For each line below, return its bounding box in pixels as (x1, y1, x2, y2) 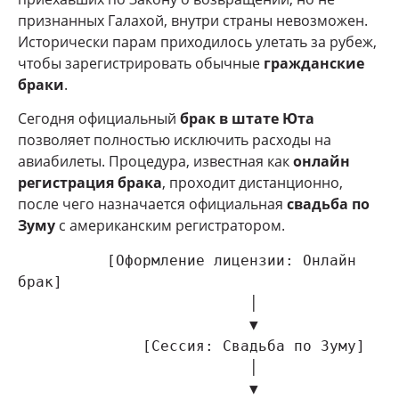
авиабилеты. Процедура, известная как (18, 151, 293, 171)
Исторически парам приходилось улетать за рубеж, (18, 31, 377, 52)
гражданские (264, 53, 364, 73)
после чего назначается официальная (18, 193, 287, 214)
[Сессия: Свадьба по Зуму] (18, 337, 142, 354)
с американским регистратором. (55, 215, 285, 235)
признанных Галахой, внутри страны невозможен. (18, 10, 368, 30)
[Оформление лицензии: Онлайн (18, 251, 107, 269)
